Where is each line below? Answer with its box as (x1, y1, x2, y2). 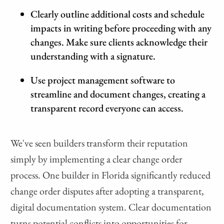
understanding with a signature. (30, 49, 156, 63)
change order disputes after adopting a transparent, (10, 184, 204, 198)
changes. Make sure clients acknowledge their (30, 35, 208, 49)
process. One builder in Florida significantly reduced (10, 168, 211, 182)
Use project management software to (30, 73, 175, 87)
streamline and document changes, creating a (30, 87, 206, 101)
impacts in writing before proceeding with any (30, 21, 212, 35)
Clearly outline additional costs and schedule (30, 7, 205, 21)
